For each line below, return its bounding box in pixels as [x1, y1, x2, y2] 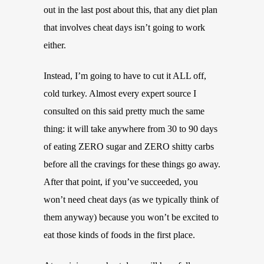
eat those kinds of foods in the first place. [44, 230, 195, 240]
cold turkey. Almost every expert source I [44, 88, 196, 98]
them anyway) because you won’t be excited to [44, 212, 219, 222]
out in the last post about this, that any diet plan [44, 5, 217, 15]
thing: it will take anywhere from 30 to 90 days [44, 124, 217, 134]
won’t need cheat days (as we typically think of [44, 194, 219, 204]
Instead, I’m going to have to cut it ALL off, [44, 71, 206, 81]
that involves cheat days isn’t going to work [44, 22, 205, 32]
